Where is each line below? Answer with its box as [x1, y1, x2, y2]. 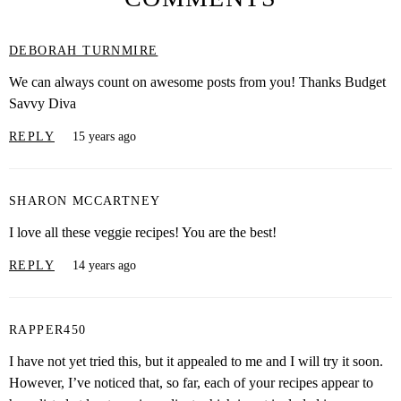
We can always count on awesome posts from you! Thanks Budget [9, 73, 386, 90]
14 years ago [73, 259, 136, 273]
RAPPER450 [9, 323, 87, 337]
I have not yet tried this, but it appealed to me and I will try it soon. [9, 353, 383, 369]
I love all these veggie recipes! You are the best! [9, 224, 277, 240]
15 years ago [73, 130, 136, 144]
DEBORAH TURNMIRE [9, 44, 158, 58]
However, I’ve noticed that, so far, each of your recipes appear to [9, 374, 373, 390]
